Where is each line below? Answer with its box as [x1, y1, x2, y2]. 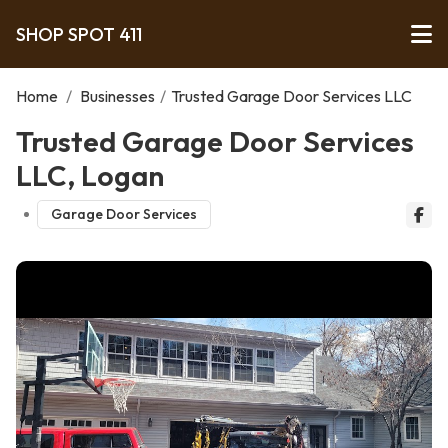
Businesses [80, 86, 155, 106]
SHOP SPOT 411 [16, 22, 142, 46]
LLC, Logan [16, 157, 164, 193]
